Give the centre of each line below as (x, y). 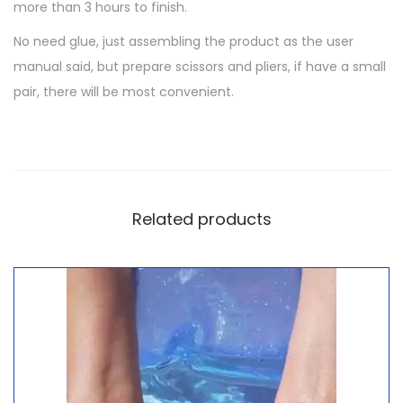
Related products (201, 219)
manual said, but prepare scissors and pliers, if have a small (200, 67)
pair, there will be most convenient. (124, 92)
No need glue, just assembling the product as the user (184, 42)
